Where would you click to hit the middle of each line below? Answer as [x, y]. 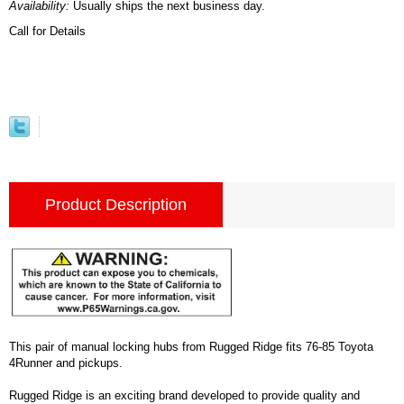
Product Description [116, 204]
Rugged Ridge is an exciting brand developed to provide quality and [184, 395]
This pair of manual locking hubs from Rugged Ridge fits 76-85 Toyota [191, 346]
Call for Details [47, 31]
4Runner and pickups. [66, 363]
